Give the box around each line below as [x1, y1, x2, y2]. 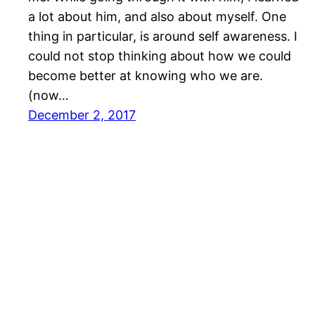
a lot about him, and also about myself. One [28, 9, 286, 25]
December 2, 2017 [28, 108, 136, 123]
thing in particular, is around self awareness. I [28, 29, 297, 44]
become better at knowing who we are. [28, 68, 263, 84]
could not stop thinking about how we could [28, 49, 291, 64]
